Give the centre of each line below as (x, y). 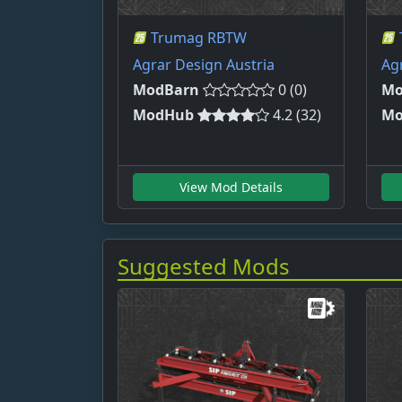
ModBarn (166, 90)
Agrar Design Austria (204, 65)
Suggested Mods (204, 267)
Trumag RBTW (199, 38)
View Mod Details (231, 188)
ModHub (163, 115)
